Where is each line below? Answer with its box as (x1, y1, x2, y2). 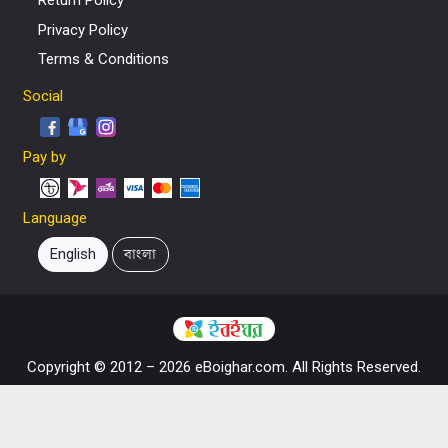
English (49, 245, 96, 264)
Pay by (22, 148, 66, 167)
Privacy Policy (37, 20, 128, 39)
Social (22, 87, 63, 105)
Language (22, 209, 87, 228)
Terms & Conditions (37, 50, 169, 68)
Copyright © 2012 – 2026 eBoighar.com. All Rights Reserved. (27, 357, 421, 376)
